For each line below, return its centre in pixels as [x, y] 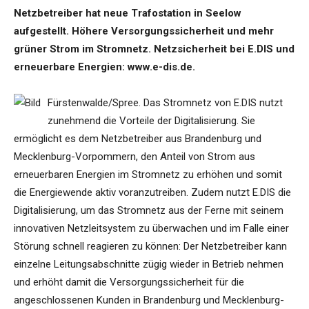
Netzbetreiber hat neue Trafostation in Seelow [128, 13]
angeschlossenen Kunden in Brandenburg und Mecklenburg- [149, 300]
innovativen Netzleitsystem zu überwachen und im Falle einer [151, 229]
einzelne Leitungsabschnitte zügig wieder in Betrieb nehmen [149, 265]
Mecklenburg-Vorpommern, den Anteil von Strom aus [134, 157]
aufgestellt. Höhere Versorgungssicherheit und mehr [144, 31]
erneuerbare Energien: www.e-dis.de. [104, 67]
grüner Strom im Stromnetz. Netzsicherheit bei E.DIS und [154, 49]
